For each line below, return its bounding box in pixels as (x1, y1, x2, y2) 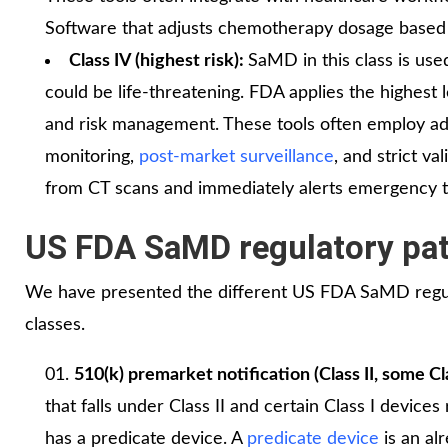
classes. (25, 315, 85, 334)
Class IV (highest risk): (69, 51, 248, 70)
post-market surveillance (139, 147, 334, 166)
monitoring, (45, 147, 139, 166)
